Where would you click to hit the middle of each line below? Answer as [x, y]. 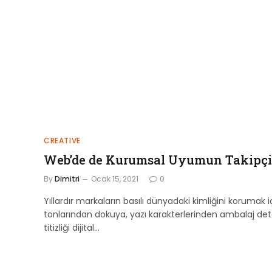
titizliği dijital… [72, 228]
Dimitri [67, 179]
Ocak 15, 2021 [115, 179]
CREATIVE [62, 141]
